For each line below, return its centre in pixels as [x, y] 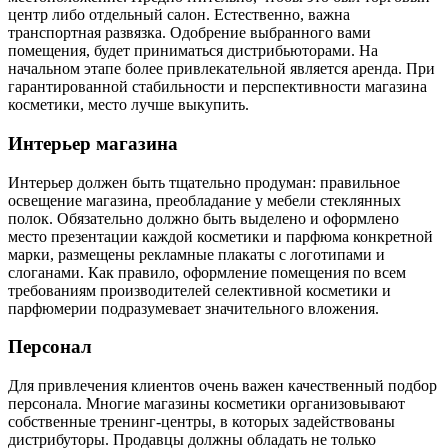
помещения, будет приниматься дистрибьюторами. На [193, 51]
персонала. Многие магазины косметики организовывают [206, 404]
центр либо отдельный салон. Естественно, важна [179, 15]
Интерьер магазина [93, 143]
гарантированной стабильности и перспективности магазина [217, 87]
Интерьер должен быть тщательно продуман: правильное [204, 182]
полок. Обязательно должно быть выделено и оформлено [203, 218]
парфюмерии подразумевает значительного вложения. [193, 308]
